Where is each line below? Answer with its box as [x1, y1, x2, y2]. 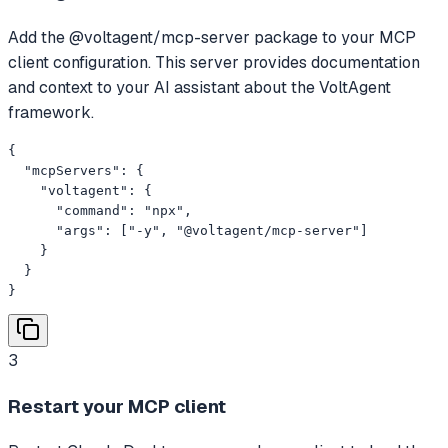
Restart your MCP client [8, 393, 226, 419]
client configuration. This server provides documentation [8, 51, 420, 73]
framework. [8, 101, 94, 123]
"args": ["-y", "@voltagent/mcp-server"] [8, 222, 368, 238]
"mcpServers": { [8, 162, 144, 178]
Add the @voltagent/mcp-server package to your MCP [8, 26, 416, 48]
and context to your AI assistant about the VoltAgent [8, 76, 391, 98]
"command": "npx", [8, 202, 192, 218]
